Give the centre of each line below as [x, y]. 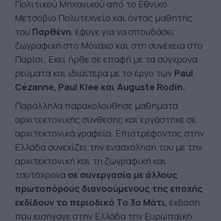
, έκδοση [183, 202]
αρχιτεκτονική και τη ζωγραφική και [91, 161]
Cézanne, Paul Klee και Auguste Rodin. [100, 87]
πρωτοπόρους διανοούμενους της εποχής [109, 188]
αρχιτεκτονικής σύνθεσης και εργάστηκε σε [106, 119]
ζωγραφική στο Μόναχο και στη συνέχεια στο [109, 45]
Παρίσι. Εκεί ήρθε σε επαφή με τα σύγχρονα [106, 59]
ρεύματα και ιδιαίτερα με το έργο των [94, 73]
